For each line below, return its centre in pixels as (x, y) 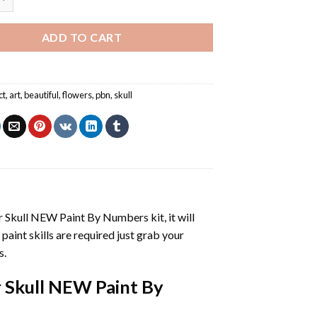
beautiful (42, 94)
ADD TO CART (82, 37)
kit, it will (171, 217)
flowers (77, 94)
